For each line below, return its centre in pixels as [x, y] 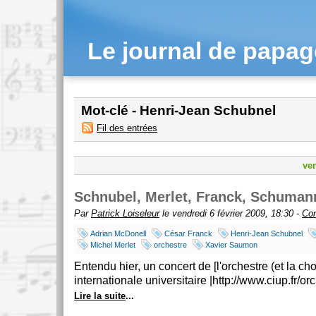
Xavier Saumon [231, 245]
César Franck [188, 233]
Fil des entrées [127, 128]
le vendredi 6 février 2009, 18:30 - [231, 213]
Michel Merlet [113, 245]
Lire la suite [100, 296]
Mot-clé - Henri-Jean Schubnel [178, 110]
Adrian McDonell [118, 233]
